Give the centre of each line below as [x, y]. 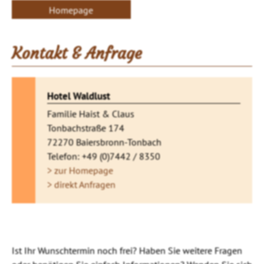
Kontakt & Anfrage [77, 53]
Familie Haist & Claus [91, 113]
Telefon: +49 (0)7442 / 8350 [104, 156]
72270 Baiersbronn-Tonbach [104, 142]
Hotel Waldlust [79, 95]
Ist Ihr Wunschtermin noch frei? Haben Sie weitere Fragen [127, 250]
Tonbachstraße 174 [86, 128]
